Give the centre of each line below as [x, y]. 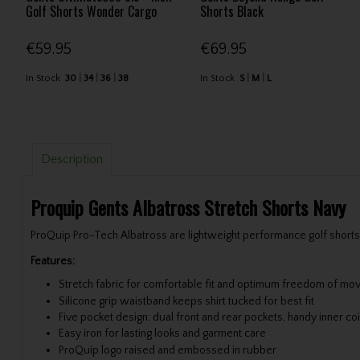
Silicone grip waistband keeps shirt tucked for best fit [186, 301]
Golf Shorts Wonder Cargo [91, 11]
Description [72, 160]
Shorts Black [232, 11]
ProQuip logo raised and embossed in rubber [167, 350]
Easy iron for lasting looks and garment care [162, 334]
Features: [52, 262]
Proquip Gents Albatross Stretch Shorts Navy [188, 208]
